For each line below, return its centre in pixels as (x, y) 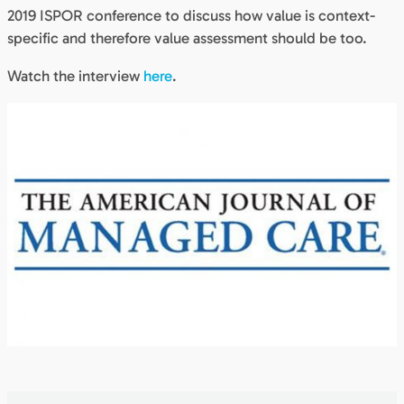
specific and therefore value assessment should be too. (187, 37)
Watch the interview (75, 75)
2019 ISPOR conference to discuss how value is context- (191, 15)
